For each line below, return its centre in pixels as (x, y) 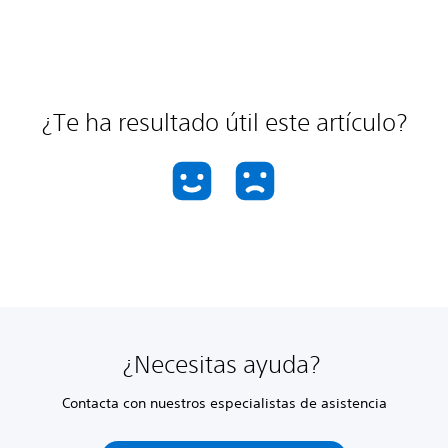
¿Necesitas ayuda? (224, 364)
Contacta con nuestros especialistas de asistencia (224, 403)
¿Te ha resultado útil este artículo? (224, 122)
